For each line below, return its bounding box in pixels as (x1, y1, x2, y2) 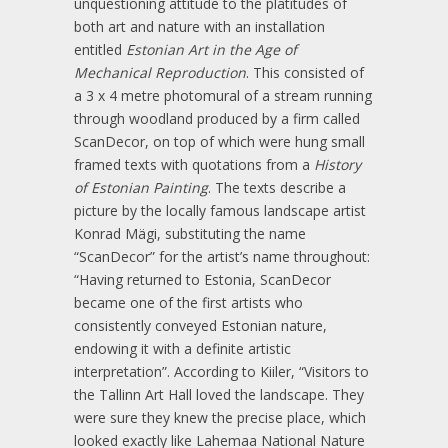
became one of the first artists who (74, 292, 303, 312)
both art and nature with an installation (74, 16, 325, 36)
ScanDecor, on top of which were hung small (74, 131, 365, 151)
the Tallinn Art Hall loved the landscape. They (74, 384, 364, 404)
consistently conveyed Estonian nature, (74, 315, 327, 335)
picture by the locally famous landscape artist (74, 200, 366, 220)
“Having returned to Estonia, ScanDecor (74, 269, 331, 289)
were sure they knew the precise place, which (74, 407, 366, 427)
